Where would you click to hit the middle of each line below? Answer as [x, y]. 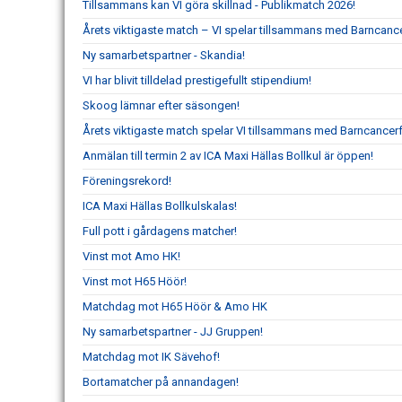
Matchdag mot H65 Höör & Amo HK [175, 307]
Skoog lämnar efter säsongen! [161, 106]
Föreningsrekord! [127, 181]
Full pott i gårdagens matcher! [160, 232]
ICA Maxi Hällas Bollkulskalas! [160, 206]
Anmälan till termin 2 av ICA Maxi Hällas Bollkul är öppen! [228, 156]
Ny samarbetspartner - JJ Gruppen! [173, 332]
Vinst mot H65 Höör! [135, 282]
